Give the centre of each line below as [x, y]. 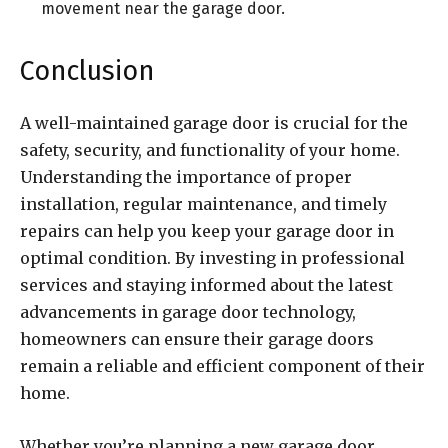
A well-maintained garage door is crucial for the [214, 123]
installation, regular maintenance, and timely [203, 204]
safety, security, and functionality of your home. [210, 150]
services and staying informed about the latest [206, 285]
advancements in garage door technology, [188, 312]
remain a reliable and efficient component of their [222, 366]
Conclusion [87, 71]
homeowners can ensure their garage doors [197, 339]
